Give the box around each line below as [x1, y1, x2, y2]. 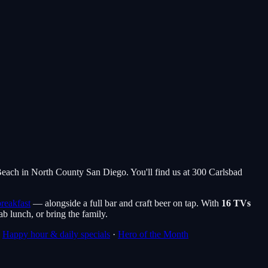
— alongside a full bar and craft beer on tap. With [33, 198, 219, 209]
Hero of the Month [118, 229, 188, 240]
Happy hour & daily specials [2, 229, 110, 240]
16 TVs [221, 198, 251, 209]
